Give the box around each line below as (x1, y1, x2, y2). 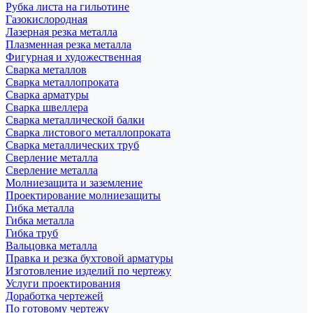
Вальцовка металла (6, 239, 97, 252)
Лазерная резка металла (6, 25, 117, 38)
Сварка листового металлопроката (6, 126, 170, 138)
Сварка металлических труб (6, 138, 139, 151)
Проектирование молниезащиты (6, 189, 161, 201)
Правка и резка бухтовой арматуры (6, 252, 173, 264)
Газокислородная (6, 13, 87, 25)
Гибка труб (6, 226, 58, 239)
